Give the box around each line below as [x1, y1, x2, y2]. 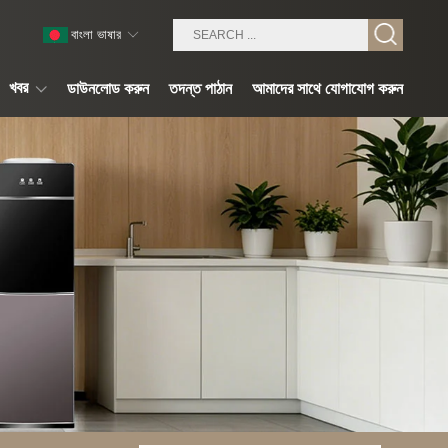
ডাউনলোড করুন [67, 79, 149, 97]
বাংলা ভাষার [71, 27, 121, 42]
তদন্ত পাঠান [169, 79, 232, 97]
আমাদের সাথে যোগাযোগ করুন [252, 79, 403, 97]
